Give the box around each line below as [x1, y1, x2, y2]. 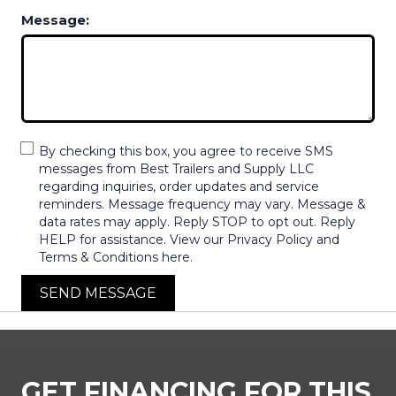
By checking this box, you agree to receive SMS [39, 142, 333, 159]
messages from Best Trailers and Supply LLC [39, 160, 314, 177]
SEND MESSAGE [40, 284, 156, 301]
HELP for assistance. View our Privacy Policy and [39, 231, 339, 247]
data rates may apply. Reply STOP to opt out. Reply [39, 213, 355, 230]
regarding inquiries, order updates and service [39, 178, 319, 194]
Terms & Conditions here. [39, 248, 193, 265]
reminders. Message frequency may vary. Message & [39, 195, 366, 212]
